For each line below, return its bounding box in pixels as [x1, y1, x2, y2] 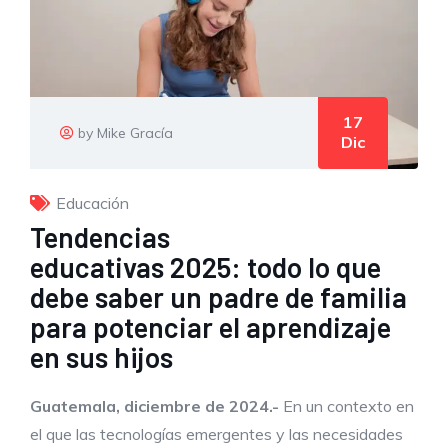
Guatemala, [30, 396, 124, 417]
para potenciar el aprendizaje [30, 310, 391, 345]
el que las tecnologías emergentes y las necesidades [30, 424, 403, 445]
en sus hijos [30, 340, 173, 375]
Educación [56, 193, 129, 214]
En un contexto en [283, 396, 414, 417]
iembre [146, 396, 201, 417]
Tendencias [30, 220, 170, 255]
